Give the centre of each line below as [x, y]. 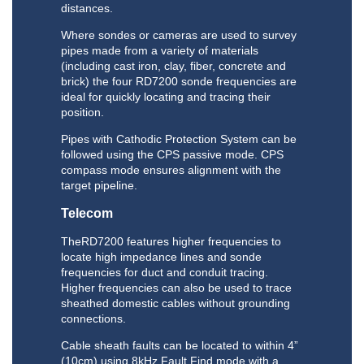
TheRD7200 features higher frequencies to [171, 242]
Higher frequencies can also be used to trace [176, 288]
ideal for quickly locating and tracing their [166, 97]
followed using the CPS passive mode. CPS [172, 155]
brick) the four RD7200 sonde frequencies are [179, 82]
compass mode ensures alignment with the [171, 170]
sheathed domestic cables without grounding [175, 303]
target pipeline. [99, 186]
